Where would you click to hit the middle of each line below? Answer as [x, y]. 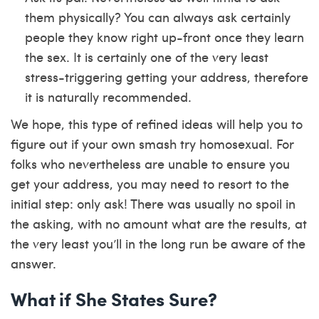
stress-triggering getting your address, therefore [167, 77]
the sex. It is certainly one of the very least [147, 57]
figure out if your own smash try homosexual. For [152, 143]
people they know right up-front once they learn [164, 37]
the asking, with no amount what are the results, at [159, 223]
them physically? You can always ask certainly [158, 17]
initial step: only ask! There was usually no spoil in [153, 203]
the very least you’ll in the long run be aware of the [158, 243]
